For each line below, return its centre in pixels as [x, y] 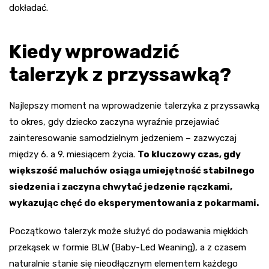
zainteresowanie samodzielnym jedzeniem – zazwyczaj [123, 138]
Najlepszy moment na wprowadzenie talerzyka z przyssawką [134, 106]
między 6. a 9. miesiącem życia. [73, 155]
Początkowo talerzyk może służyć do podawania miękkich [128, 231]
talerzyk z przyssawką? [120, 75]
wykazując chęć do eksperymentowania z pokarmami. [134, 203]
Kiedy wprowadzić [94, 52]
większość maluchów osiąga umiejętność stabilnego [132, 171]
